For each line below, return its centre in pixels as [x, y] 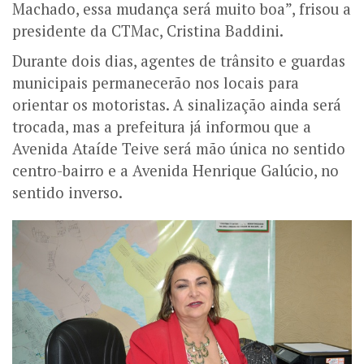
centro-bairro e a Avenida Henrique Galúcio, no [175, 170]
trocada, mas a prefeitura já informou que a [162, 126]
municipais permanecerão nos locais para [156, 82]
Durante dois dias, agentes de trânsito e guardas [179, 61]
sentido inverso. [67, 192]
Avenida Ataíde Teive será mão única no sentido [179, 148]
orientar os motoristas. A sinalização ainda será [177, 104]
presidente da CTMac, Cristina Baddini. [148, 30]
